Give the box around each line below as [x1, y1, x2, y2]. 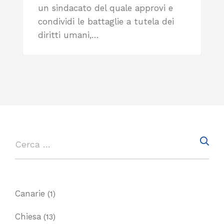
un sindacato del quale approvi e [38, 3, 173, 13]
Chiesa [15, 211, 41, 222]
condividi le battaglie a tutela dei [38, 16, 174, 27]
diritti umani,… [38, 30, 99, 40]
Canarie [15, 188, 45, 199]
